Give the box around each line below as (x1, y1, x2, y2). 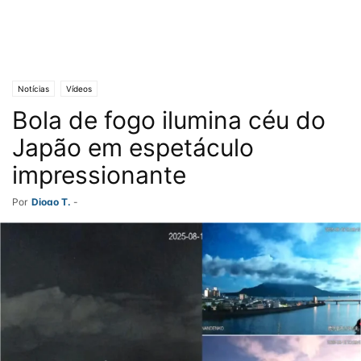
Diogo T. (31, 196, 71, 208)
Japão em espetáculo (12, 133, 254, 162)
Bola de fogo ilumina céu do (12, 106, 326, 135)
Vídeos (66, 84, 92, 93)
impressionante (12, 160, 186, 189)
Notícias (18, 84, 49, 93)
